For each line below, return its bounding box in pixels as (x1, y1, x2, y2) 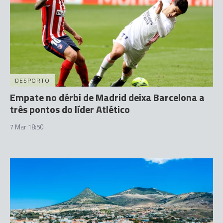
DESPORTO (15, 75, 50, 85)
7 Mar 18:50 (10, 121, 43, 132)
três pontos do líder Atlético (10, 101, 130, 117)
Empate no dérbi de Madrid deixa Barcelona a (10, 89, 205, 105)
